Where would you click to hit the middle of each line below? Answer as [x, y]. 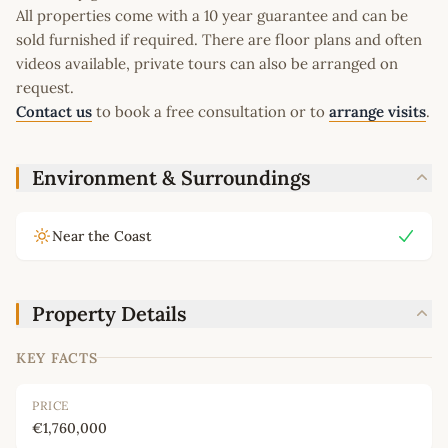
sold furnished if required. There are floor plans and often [219, 39]
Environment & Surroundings [171, 177]
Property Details [109, 313]
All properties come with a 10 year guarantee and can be [212, 15]
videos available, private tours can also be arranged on [207, 63]
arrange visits [377, 111]
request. [45, 87]
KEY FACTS [57, 357]
